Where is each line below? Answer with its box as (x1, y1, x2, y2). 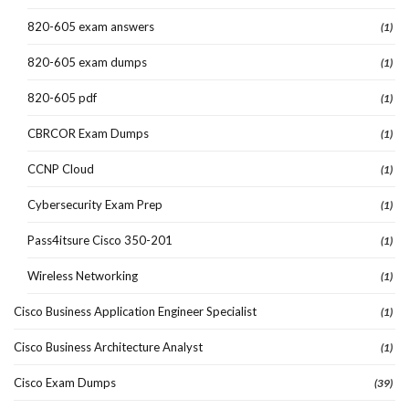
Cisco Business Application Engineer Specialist (14, 304, 257, 320)
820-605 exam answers (27, 19, 154, 35)
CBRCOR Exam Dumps (27, 126, 149, 142)
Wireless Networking (27, 268, 138, 284)
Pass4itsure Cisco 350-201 (27, 233, 173, 248)
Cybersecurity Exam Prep (27, 197, 163, 213)
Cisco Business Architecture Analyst (14, 340, 203, 355)
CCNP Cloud (27, 162, 94, 177)
